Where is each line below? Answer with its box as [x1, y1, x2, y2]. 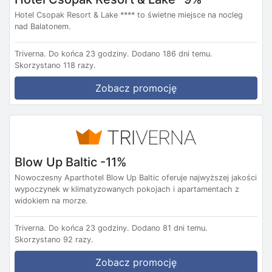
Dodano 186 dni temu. [132, 49, 212, 59]
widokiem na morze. [15, 195, 88, 205]
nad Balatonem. [15, 22, 71, 32]
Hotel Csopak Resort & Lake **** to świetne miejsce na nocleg [15, 10, 243, 20]
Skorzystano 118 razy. [15, 61, 96, 70]
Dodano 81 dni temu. [132, 223, 208, 233]
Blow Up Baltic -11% [15, 154, 127, 169]
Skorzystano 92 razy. [15, 234, 93, 244]
